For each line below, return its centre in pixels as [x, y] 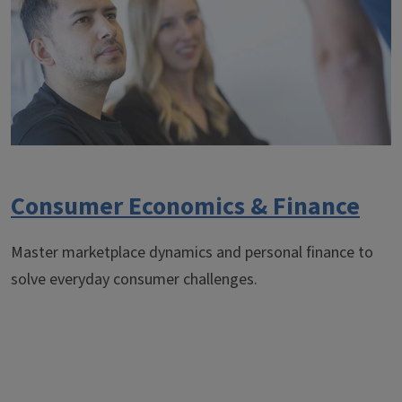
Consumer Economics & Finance [185, 206]
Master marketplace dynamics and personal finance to [192, 253]
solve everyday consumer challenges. [134, 280]
